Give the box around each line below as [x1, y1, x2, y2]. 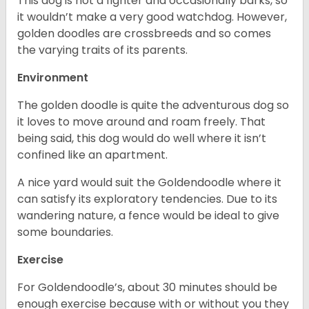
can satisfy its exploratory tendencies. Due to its [17, 191, 277, 208]
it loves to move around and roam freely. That [17, 114, 266, 130]
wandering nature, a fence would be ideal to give [17, 208, 279, 224]
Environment [17, 70, 91, 86]
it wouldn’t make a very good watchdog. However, [17, 9, 287, 26]
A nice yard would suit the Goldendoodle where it [17, 175, 281, 191]
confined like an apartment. [17, 147, 170, 163]
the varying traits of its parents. [17, 42, 193, 59]
